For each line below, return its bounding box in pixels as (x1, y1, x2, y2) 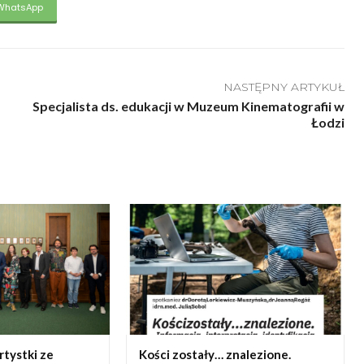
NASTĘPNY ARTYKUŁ (223, 79, 344, 94)
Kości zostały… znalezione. (138, 347, 291, 362)
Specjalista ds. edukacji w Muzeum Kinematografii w (32, 97, 344, 114)
